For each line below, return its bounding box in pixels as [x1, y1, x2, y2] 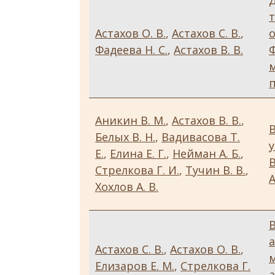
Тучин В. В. [185, 163, 246, 178]
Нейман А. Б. [172, 146, 241, 161]
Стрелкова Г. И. [95, 163, 179, 178]
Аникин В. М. [95, 113, 166, 128]
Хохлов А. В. [95, 179, 158, 195]
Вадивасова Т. [161, 130, 240, 145]
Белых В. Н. [95, 130, 155, 145]
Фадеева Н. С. [95, 42, 168, 58]
